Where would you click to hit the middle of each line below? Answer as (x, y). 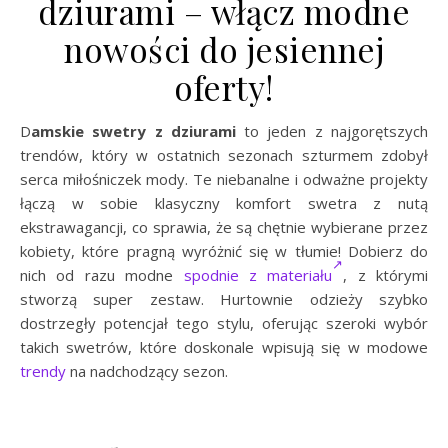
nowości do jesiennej (224, 49)
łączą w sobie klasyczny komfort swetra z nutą (224, 203)
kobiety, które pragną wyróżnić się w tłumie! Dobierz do (224, 251)
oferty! (224, 87)
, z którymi (385, 275)
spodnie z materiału (258, 275)
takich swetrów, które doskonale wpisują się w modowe (224, 347)
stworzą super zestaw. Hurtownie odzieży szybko (224, 299)
